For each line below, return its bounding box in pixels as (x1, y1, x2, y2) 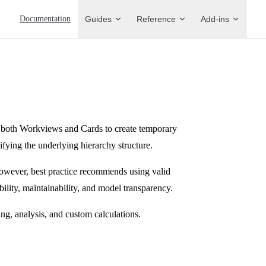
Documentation (20, 14, 71, 23)
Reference (137, 14, 176, 24)
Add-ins (201, 14, 229, 24)
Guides (85, 14, 112, 24)
